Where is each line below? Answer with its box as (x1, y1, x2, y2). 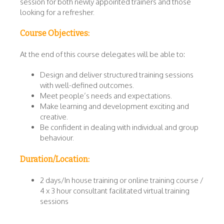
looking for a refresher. (20, 7, 97, 17)
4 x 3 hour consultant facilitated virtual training (40, 185, 189, 195)
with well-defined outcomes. (40, 80, 134, 90)
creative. (40, 112, 68, 122)
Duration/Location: (20, 154, 89, 164)
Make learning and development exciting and (40, 101, 189, 111)
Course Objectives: (20, 28, 89, 38)
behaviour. (40, 133, 74, 143)
